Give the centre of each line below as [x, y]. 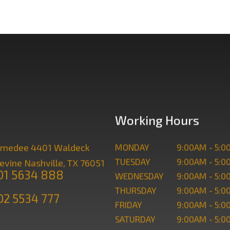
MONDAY [132, 147]
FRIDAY [129, 204]
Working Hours [157, 120]
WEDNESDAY [139, 175]
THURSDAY [136, 190]
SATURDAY [135, 218]
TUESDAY [133, 161]
